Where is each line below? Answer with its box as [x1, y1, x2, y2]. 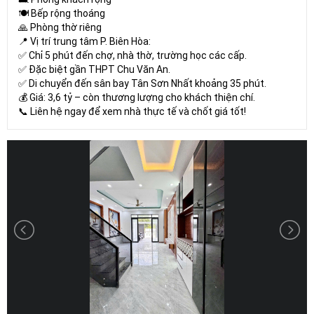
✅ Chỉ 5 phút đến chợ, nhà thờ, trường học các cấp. [18, 49, 247, 61]
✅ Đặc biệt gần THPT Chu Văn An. [18, 63, 170, 75]
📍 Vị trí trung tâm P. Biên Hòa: [18, 35, 151, 47]
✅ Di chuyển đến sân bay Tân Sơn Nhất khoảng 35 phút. [18, 77, 266, 89]
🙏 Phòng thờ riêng [18, 21, 102, 33]
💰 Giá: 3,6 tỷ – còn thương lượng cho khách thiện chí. [18, 91, 255, 103]
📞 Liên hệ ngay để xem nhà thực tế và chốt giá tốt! [18, 105, 246, 117]
